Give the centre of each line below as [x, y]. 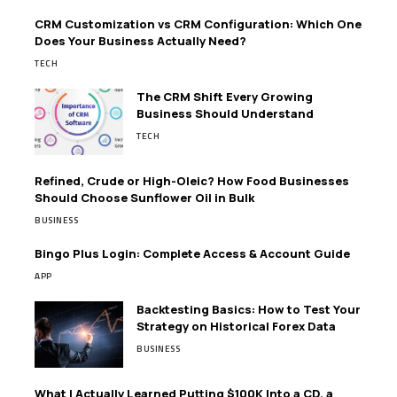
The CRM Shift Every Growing [225, 97]
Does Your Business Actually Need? [140, 41]
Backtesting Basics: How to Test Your [249, 309]
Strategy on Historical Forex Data [236, 326]
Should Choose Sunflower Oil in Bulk [144, 198]
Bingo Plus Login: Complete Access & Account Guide [192, 253]
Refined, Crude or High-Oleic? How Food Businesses [192, 181]
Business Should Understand [225, 113]
